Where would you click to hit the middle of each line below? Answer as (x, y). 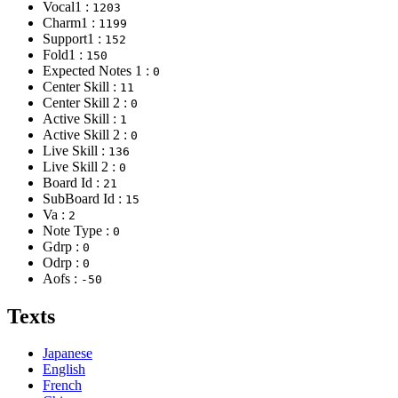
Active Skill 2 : (87, 134)
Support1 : (74, 38)
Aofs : (62, 278)
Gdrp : (63, 246)
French (62, 386)
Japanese (68, 354)
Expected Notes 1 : (98, 70)
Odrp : (63, 262)
